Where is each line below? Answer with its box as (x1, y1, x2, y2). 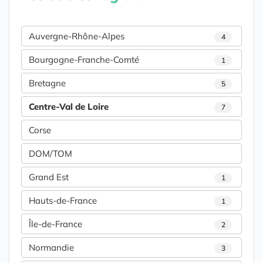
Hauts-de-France (29, 195, 97, 206)
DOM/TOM (29, 148, 72, 159)
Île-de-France (29, 218, 82, 230)
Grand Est (29, 171, 69, 183)
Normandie (29, 242, 74, 253)
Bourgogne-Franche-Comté (29, 54, 139, 65)
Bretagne (29, 77, 66, 89)
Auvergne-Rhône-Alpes (29, 31, 124, 42)
